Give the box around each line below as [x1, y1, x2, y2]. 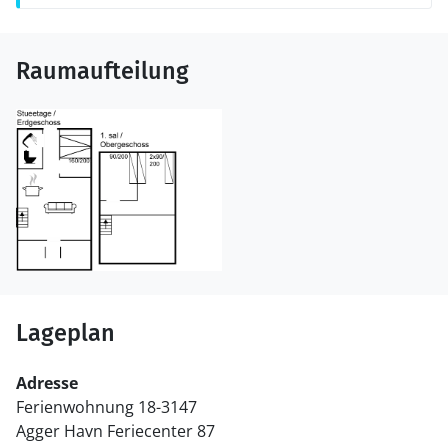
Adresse [16, 372, 78, 395]
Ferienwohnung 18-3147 [16, 396, 197, 419]
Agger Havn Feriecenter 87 [16, 420, 215, 443]
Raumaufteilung [16, 57, 189, 85]
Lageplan [16, 319, 115, 348]
